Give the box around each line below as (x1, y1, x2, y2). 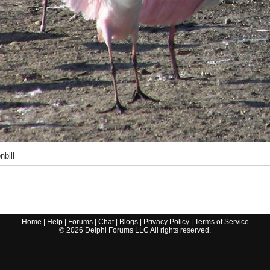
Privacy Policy (143, 218, 189, 227)
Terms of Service (194, 218, 249, 227)
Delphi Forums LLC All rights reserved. (83, 226, 211, 235)
